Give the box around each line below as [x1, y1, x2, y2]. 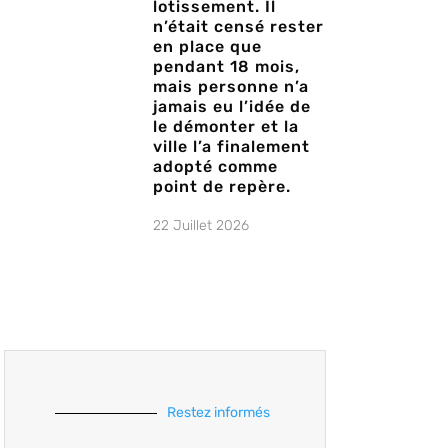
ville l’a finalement [152, 137, 310, 157]
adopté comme [152, 157, 278, 177]
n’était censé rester [152, 17, 324, 37]
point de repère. [152, 177, 291, 197]
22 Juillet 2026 [152, 217, 249, 235]
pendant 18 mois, [152, 57, 300, 77]
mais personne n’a [152, 77, 309, 97]
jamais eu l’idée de [152, 97, 311, 117]
